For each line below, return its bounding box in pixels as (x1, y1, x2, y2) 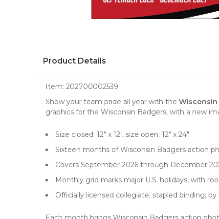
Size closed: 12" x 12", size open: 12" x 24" (55, 130, 189, 139)
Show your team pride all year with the (45, 97, 179, 106)
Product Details (43, 56, 106, 66)
